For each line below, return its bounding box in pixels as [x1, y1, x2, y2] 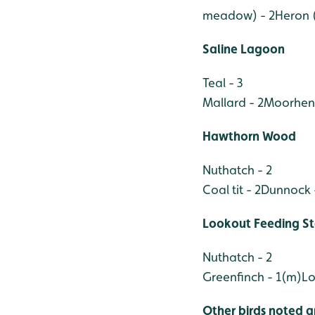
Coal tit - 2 [202, 181, 261, 197]
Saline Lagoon [202, 41, 285, 56]
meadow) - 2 [202, 7, 275, 22]
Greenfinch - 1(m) [202, 269, 302, 284]
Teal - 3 [202, 75, 243, 90]
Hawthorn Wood [202, 128, 296, 143]
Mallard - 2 [202, 94, 264, 110]
